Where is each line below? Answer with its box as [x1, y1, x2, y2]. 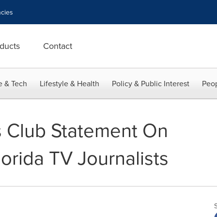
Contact [43, 40, 72, 52]
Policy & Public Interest [112, 78, 189, 89]
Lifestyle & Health [40, 78, 99, 89]
